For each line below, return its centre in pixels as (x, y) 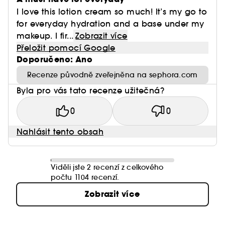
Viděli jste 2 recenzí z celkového (107, 167)
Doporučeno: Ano (54, 60)
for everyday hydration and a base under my (110, 24)
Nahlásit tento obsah (60, 132)
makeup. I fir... (45, 36)
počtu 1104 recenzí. (85, 177)
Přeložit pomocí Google (66, 48)
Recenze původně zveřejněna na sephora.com (113, 75)
